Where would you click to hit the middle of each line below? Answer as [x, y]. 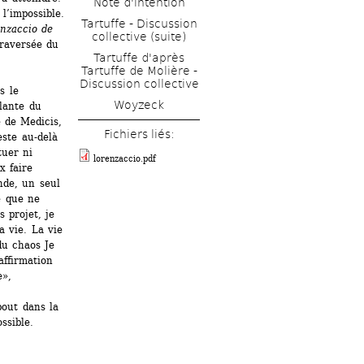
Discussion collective [139, 83]
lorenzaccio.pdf [125, 159]
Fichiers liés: [139, 134]
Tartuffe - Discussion [139, 24]
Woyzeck [139, 104]
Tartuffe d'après [139, 57]
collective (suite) [139, 37]
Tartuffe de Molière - [139, 70]
